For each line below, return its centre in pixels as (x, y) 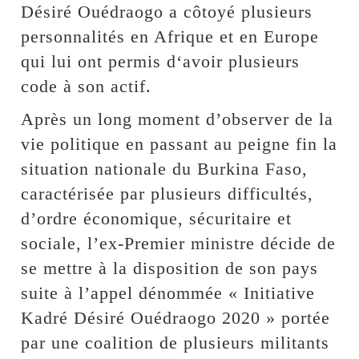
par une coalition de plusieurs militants (175, 342)
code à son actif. (87, 86)
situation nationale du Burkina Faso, (165, 168)
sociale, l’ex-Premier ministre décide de (179, 243)
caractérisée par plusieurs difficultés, (167, 193)
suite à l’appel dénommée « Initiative (168, 292)
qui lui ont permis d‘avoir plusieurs (161, 61)
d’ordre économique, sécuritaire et (157, 218)
